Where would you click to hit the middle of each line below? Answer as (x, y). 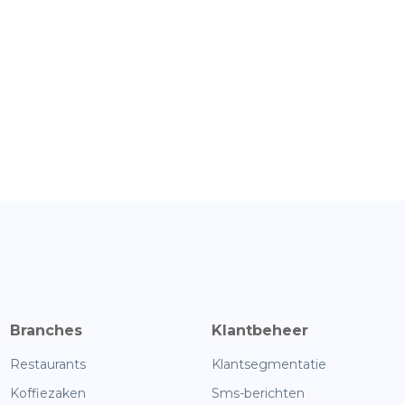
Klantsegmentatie (269, 364)
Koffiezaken (48, 393)
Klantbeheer (260, 330)
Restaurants (48, 364)
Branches (46, 330)
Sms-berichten (258, 393)
